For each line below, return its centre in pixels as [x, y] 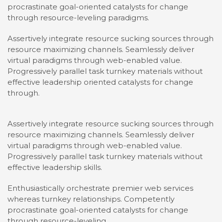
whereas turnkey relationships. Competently [91, 199]
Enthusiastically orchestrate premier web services [100, 188]
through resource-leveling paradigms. [78, 18]
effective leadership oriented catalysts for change [100, 82]
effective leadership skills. [55, 167]
